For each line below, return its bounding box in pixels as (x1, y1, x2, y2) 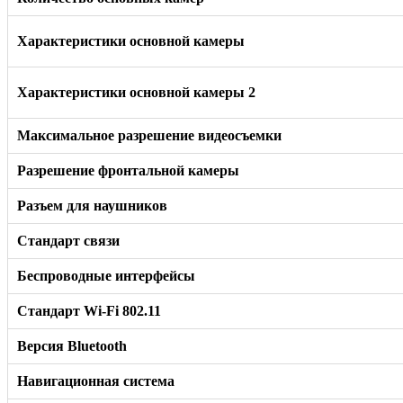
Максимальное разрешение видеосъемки (17, 127, 282, 143)
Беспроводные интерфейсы (17, 267, 195, 283)
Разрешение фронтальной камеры (17, 162, 239, 178)
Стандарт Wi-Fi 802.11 (17, 302, 161, 318)
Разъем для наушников (17, 197, 167, 213)
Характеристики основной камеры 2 (17, 84, 255, 100)
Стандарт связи (17, 232, 120, 248)
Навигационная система (17, 372, 175, 389)
